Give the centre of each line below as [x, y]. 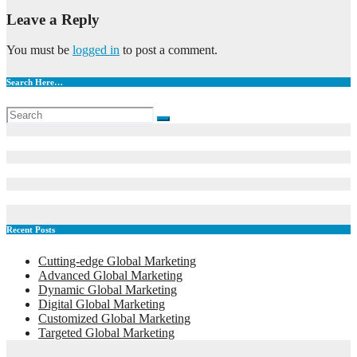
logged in [96, 50]
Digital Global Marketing [102, 304]
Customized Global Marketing [114, 319]
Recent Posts [31, 230]
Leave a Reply [53, 19]
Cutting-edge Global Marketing [117, 261]
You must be [39, 50]
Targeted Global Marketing [106, 333]
